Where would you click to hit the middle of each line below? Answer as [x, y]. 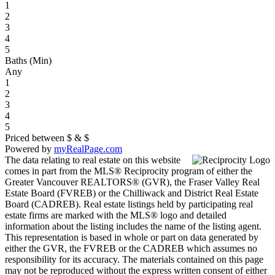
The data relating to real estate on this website [93, 160]
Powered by [29, 149]
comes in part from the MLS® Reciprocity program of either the [129, 171]
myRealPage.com [88, 149]
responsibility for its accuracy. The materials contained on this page [134, 259]
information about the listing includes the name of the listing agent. [133, 226]
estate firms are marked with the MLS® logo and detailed [116, 215]
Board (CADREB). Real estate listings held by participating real [129, 204]
